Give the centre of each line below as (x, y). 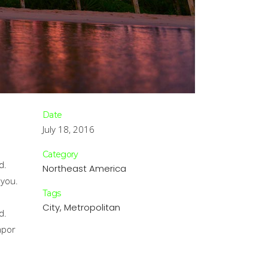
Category (60, 154)
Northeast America (84, 168)
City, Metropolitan (81, 207)
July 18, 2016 (68, 129)
